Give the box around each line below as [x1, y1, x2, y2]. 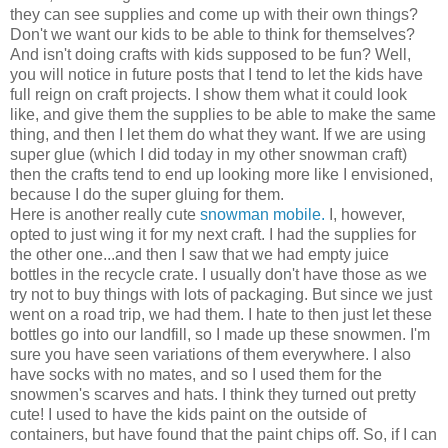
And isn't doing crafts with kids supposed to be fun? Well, [10, 45, 411, 63]
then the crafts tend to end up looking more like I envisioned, [10, 165, 433, 183]
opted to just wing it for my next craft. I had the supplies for [10, 225, 416, 243]
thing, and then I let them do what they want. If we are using [10, 125, 426, 143]
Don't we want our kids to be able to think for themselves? [10, 25, 415, 43]
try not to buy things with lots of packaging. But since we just [10, 285, 432, 303]
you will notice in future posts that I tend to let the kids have [10, 65, 423, 83]
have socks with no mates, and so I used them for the [10, 365, 382, 383]
